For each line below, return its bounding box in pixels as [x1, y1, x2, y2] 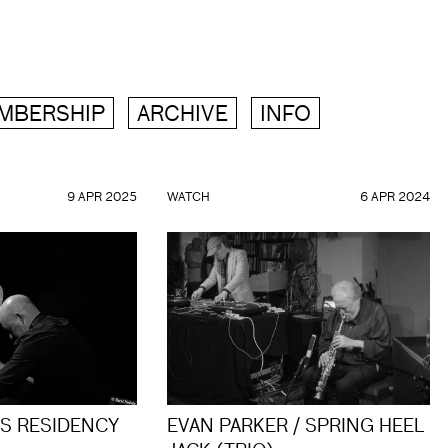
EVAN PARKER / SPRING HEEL [167, 418, 425, 437]
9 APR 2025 [66, 192, 137, 204]
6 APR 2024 [359, 192, 430, 204]
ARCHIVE [137, 105, 228, 126]
